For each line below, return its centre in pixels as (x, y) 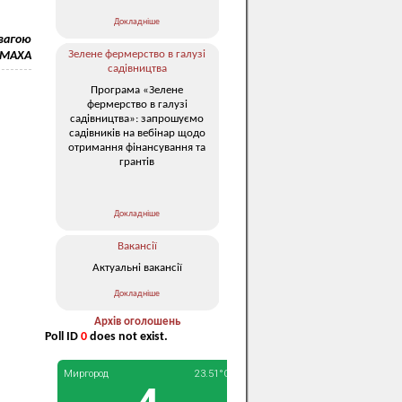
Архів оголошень (137, 322)
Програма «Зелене (137, 90)
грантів (137, 162)
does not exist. (127, 337)
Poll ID (63, 337)
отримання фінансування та (137, 147)
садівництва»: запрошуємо (137, 118)
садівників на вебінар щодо (137, 133)
